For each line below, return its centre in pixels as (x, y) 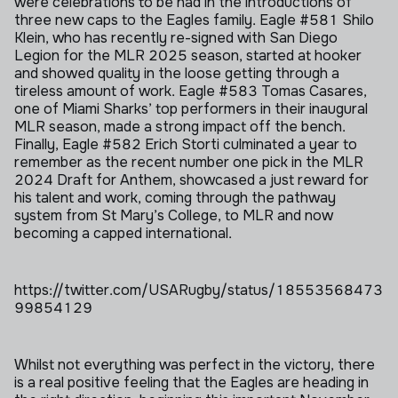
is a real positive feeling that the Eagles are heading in (191, 382)
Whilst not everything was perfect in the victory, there (195, 365)
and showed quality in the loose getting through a (177, 73)
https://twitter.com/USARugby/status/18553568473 (199, 290)
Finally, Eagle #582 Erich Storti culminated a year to (186, 144)
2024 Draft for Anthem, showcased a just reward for (191, 180)
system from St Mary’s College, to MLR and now (174, 215)
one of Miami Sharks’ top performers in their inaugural (191, 109)
